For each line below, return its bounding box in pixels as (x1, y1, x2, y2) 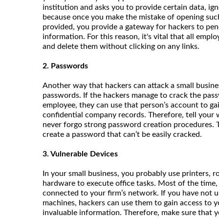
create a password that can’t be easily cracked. (43, 130, 204, 138)
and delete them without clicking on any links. (43, 42, 199, 50)
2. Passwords (43, 62, 90, 70)
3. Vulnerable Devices (43, 150, 120, 158)
